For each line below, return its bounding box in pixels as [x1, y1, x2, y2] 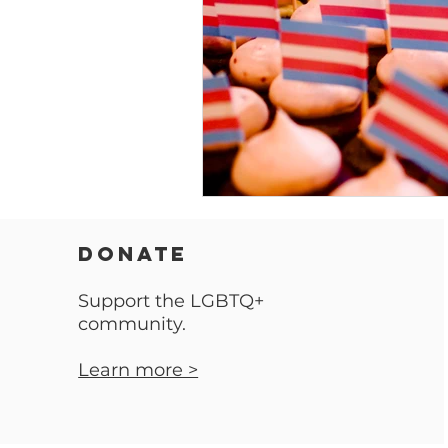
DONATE [78, 240, 189, 266]
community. [78, 312, 192, 335]
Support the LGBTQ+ [78, 289, 265, 312]
